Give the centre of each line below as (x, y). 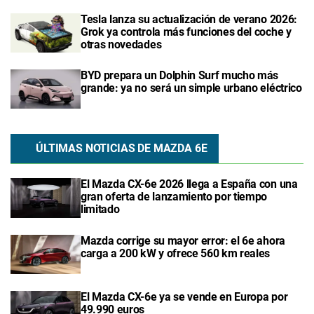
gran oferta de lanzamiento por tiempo (174, 197)
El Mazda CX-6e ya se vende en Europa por (184, 296)
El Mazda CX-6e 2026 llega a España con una (189, 184)
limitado (100, 210)
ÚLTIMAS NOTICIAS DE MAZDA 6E (122, 149)
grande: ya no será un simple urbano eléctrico (191, 88)
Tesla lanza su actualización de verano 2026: (189, 19)
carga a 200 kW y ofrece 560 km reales (176, 253)
